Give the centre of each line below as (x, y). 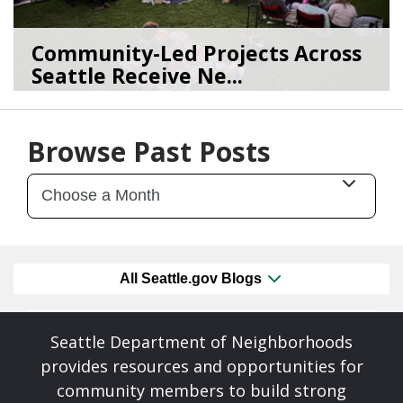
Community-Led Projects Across (197, 53)
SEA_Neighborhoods (184, 105)
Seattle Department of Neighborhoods (201, 342)
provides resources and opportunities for (201, 367)
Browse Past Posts (149, 151)
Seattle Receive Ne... (137, 75)
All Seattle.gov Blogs (193, 279)
